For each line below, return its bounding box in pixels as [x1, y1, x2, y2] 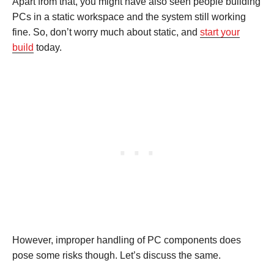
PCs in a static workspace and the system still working [12, 12, 246, 23]
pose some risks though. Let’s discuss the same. [12, 250, 221, 261]
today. [34, 42, 62, 53]
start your [200, 27, 240, 38]
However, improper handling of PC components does [12, 235, 241, 246]
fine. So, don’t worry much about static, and [12, 27, 200, 38]
